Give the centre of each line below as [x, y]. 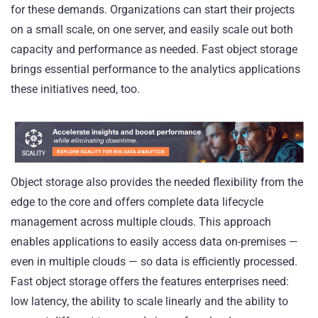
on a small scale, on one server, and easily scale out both [152, 29]
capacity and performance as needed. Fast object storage [154, 49]
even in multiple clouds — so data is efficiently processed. [154, 261]
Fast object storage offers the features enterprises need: [150, 281]
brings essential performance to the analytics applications [155, 69]
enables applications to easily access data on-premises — [154, 241]
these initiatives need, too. [77, 89]
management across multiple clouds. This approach [141, 221]
